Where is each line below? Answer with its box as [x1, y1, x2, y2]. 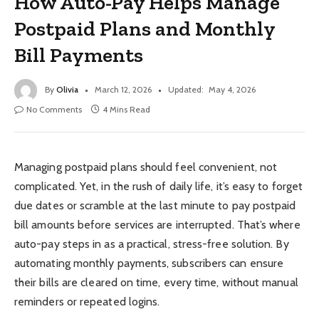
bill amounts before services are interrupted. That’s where [14, 217, 300, 231]
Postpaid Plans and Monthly [14, 16, 276, 41]
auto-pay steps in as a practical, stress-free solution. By [14, 236, 289, 251]
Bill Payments [14, 42, 144, 67]
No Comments [26, 103, 82, 115]
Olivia [56, 83, 78, 95]
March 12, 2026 [95, 83, 152, 95]
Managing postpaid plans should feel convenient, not [14, 159, 278, 174]
